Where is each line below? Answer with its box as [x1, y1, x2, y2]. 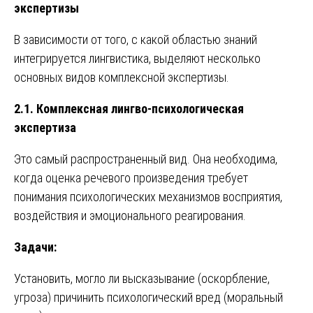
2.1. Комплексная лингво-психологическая [14, 101, 244, 116]
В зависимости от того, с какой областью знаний [14, 31, 257, 47]
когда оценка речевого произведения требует [14, 170, 248, 185]
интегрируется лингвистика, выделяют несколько [14, 50, 261, 66]
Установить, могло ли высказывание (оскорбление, [14, 270, 270, 286]
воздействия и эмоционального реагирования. [14, 208, 246, 223]
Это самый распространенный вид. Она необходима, [14, 151, 277, 166]
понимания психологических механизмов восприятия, [14, 189, 282, 204]
